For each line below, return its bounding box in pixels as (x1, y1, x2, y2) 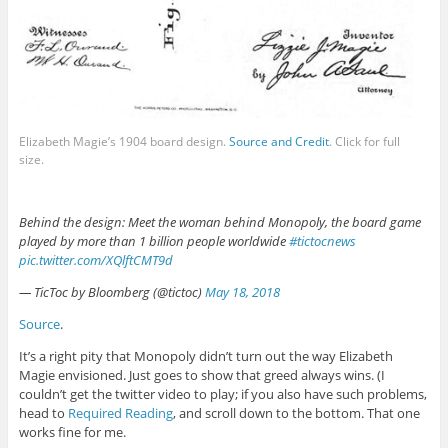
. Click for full (328, 132, 400, 150)
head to (18, 403, 68, 422)
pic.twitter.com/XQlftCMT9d (18, 250, 173, 269)
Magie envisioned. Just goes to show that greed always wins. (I (18, 365, 385, 384)
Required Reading (67, 403, 173, 422)
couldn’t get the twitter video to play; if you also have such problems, (18, 384, 427, 403)
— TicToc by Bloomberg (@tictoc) (18, 282, 205, 301)
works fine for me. (18, 422, 126, 441)
